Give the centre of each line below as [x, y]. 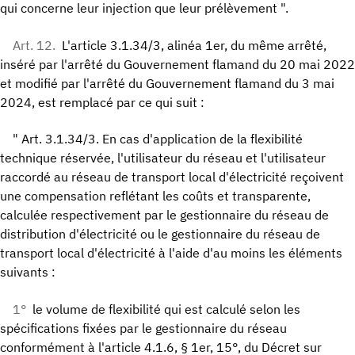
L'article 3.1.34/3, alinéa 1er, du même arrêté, [194, 45]
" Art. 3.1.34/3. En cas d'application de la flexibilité [158, 139]
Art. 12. [34, 45]
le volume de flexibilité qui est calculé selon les [166, 309]
